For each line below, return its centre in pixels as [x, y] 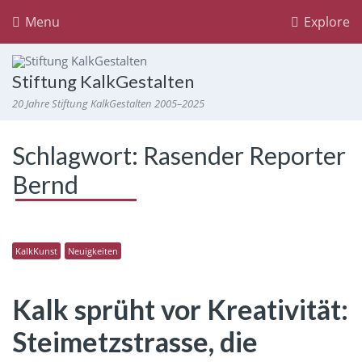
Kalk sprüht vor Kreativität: [180, 309]
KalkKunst [36, 251]
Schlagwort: [78, 155]
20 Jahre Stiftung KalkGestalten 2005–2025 [108, 103]
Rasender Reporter [244, 155]
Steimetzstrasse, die [135, 342]
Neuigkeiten [93, 251]
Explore [325, 22]
